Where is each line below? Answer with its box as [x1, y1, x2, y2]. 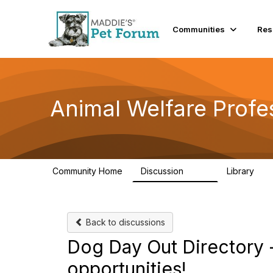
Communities [172, 24, 225, 34]
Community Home [52, 166, 122, 176]
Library [227, 166, 257, 176]
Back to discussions [83, 217, 165, 227]
